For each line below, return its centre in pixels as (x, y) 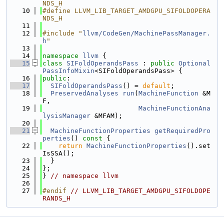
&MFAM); (106, 116)
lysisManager (66, 116)
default (156, 86)
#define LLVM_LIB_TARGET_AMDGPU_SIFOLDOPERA (126, 11)
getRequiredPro (182, 131)
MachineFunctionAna (174, 108)
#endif (56, 191)
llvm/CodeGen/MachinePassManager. (146, 33)
